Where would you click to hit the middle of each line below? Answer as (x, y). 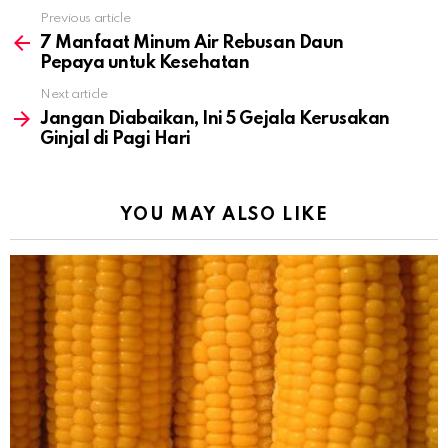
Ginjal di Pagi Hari (115, 138)
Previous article (85, 18)
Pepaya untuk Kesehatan (145, 62)
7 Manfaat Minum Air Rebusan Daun (192, 42)
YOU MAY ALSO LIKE (224, 214)
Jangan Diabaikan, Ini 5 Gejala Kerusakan (215, 118)
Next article (74, 94)
